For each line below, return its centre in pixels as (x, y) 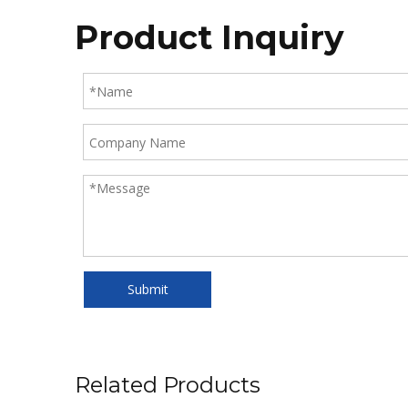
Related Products (168, 385)
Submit (148, 289)
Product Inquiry (209, 37)
